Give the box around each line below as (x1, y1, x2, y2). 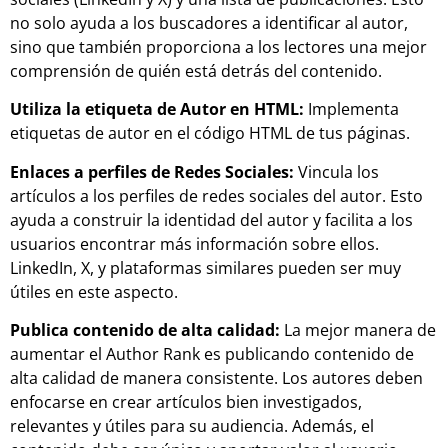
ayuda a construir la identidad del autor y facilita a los (10, 208, 413, 231)
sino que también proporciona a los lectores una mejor (10, 35, 427, 58)
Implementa (304, 98, 399, 121)
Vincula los (294, 160, 379, 183)
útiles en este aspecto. (10, 280, 178, 303)
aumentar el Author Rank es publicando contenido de (10, 342, 414, 365)
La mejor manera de (280, 318, 436, 341)
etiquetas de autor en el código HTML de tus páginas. (10, 122, 414, 145)
